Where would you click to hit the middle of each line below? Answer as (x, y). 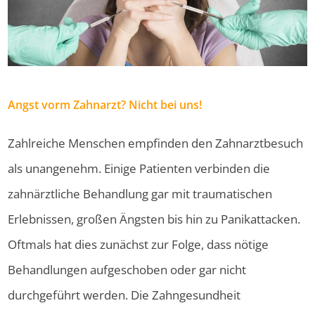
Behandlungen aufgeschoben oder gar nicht (127, 270)
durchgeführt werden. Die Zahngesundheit (124, 295)
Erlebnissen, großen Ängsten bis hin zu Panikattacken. (154, 219)
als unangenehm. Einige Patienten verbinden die (139, 169)
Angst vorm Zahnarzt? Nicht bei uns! (105, 104)
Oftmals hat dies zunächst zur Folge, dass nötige (139, 245)
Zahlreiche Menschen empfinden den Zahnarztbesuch (156, 143)
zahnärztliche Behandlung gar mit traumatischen (140, 194)
